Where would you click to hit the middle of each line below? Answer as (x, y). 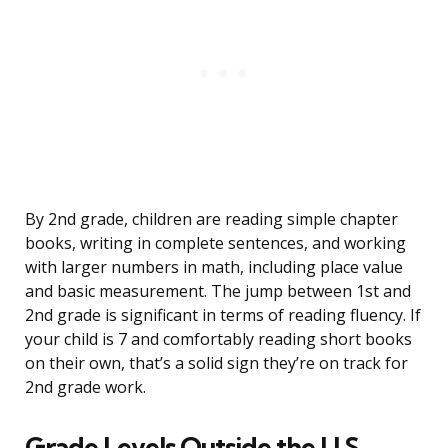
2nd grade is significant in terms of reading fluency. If (223, 315)
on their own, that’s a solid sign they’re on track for (216, 363)
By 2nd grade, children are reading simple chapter (211, 219)
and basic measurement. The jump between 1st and (218, 291)
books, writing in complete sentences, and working (215, 243)
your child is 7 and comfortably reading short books (218, 339)
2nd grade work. (85, 387)
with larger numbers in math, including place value (214, 267)
